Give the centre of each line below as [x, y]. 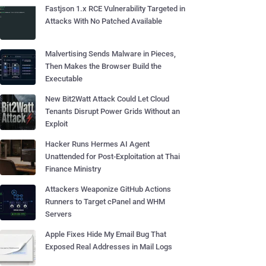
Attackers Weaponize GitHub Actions [108, 189]
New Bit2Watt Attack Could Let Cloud [107, 99]
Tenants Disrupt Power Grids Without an [113, 111]
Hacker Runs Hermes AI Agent [97, 144]
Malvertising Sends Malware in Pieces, [110, 54]
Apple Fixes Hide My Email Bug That [106, 234]
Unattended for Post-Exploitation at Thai [113, 156]
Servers [58, 214]
